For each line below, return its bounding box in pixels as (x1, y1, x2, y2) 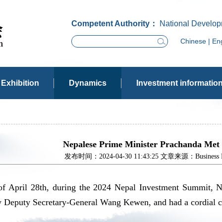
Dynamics (69, 79, 107, 87)
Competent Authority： (71, 19, 158, 28)
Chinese (180, 37, 206, 45)
